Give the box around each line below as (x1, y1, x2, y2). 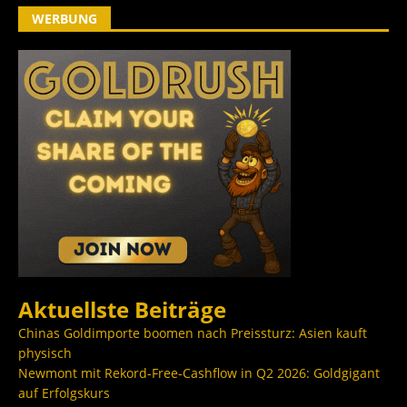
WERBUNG (32, 10, 97, 28)
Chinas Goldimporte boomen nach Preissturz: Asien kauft (18, 324, 367, 342)
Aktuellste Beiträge (18, 294, 226, 325)
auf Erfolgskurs (18, 384, 110, 402)
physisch (18, 344, 72, 362)
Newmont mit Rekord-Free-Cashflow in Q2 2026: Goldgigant (18, 364, 380, 382)
